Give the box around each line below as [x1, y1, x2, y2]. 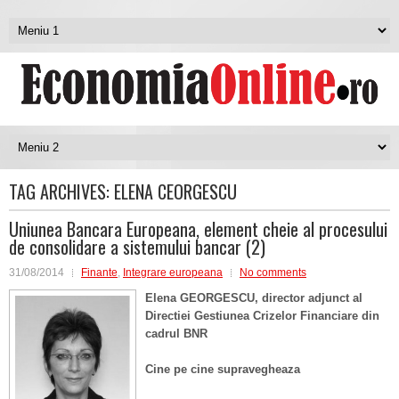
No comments [240, 266, 306, 279]
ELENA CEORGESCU [114, 178, 237, 205]
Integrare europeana [123, 266, 223, 279]
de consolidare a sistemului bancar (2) [9, 233, 265, 260]
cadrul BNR [145, 327, 208, 340]
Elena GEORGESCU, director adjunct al [145, 291, 362, 305]
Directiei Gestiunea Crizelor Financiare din [145, 309, 379, 322]
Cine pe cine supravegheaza [145, 362, 300, 376]
